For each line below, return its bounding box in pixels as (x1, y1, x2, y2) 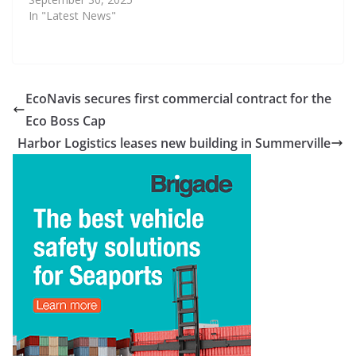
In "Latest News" (29, 8, 116, 23)
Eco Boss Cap (25, 112, 106, 130)
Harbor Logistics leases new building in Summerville (17, 134, 331, 152)
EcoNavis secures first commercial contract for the (25, 90, 331, 107)
